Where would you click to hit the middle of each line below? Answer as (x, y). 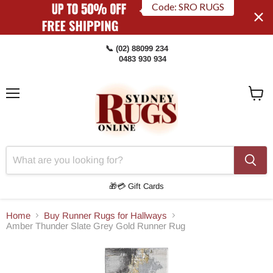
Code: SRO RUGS (188, 16)
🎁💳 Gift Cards (136, 186)
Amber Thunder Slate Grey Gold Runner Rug (96, 225)
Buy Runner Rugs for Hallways (105, 215)
